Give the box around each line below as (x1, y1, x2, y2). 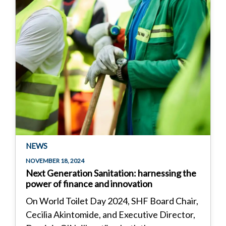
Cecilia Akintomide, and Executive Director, (26, 208, 195, 220)
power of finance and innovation (26, 178, 152, 189)
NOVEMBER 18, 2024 (26, 156, 84, 164)
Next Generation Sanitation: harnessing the (26, 167, 196, 179)
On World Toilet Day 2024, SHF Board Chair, (26, 195, 198, 206)
